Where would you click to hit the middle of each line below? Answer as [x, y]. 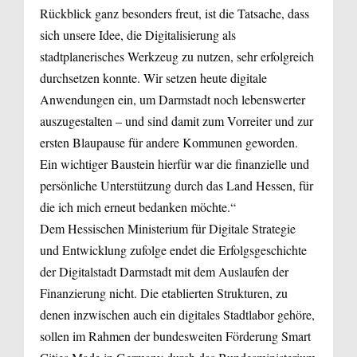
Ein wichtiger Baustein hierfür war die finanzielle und [175, 163]
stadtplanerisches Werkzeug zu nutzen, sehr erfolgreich [177, 56]
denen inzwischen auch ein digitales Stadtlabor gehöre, [177, 314]
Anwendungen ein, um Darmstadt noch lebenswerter [173, 99]
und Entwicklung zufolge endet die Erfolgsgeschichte [173, 249]
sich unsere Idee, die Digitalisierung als [138, 34]
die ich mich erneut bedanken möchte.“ [138, 206]
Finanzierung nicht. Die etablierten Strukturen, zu [164, 292]
